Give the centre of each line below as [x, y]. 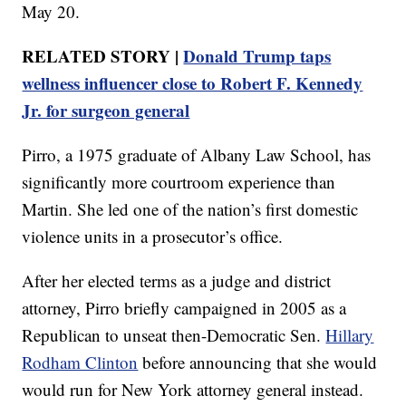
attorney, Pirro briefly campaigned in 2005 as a [184, 307]
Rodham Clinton [80, 362]
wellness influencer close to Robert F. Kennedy [193, 82]
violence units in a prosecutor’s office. [153, 236]
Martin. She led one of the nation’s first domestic [190, 208]
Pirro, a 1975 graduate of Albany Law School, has [197, 154]
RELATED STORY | [103, 55]
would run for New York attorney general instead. [193, 389]
